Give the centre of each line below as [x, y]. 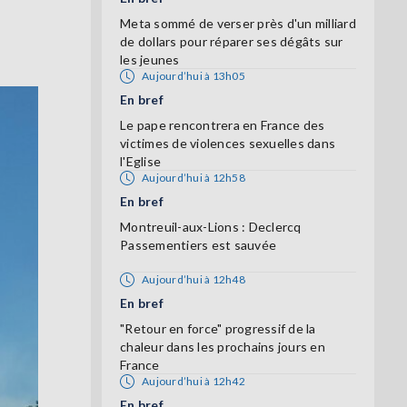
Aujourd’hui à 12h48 [194, 280]
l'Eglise [140, 162]
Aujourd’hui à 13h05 [194, 76]
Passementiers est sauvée [198, 245]
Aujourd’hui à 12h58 [194, 178]
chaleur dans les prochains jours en [223, 347]
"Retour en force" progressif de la [218, 329]
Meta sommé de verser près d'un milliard [238, 24]
